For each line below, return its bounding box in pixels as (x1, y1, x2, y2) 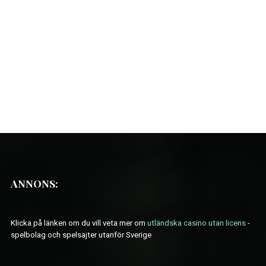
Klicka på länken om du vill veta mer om (10, 218, 147, 227)
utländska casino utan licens (147, 218, 246, 227)
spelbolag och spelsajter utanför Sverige (10, 230, 151, 239)
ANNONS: (10, 176, 58, 190)
